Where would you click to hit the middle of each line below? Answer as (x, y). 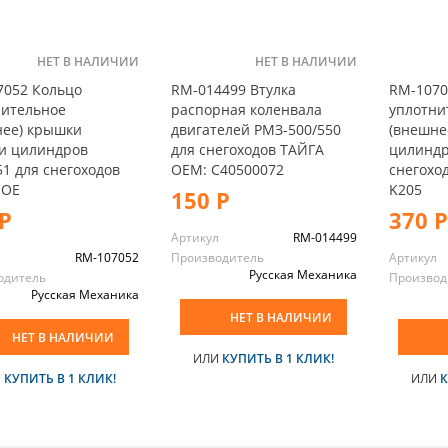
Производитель (217, 258)
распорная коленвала (246, 110)
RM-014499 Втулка (233, 90)
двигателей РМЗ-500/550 (255, 130)
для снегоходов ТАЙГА (247, 150)
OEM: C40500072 (227, 170)
